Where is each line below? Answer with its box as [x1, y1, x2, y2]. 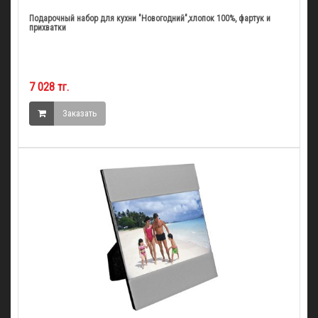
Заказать [62, 107, 97, 119]
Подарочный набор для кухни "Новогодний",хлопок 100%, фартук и [29, 13, 270, 23]
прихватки [29, 22, 66, 33]
